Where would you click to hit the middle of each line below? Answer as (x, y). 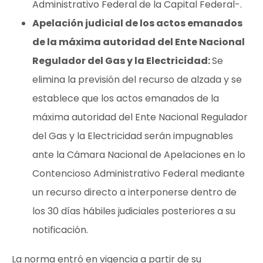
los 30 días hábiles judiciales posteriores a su (134, 211)
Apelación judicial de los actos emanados (137, 23)
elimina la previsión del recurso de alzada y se (137, 79)
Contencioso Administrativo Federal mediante (139, 173)
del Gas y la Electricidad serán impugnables (133, 136)
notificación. (60, 230)
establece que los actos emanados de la (126, 98)
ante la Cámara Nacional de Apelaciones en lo (139, 154)
